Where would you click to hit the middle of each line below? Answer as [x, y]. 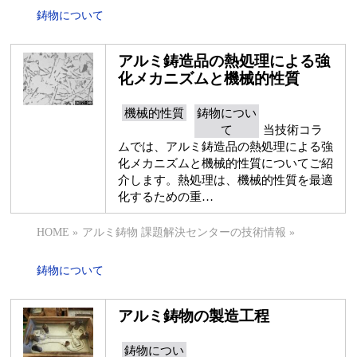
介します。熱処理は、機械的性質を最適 [226, 180]
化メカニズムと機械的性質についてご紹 [226, 163]
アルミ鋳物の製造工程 [194, 316]
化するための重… [166, 196]
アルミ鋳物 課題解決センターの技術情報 [184, 232]
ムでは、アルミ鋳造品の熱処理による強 [226, 146]
